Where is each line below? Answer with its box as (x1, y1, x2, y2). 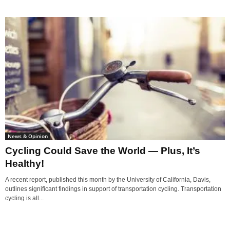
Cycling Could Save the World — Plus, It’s (5, 145, 200, 157)
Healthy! (5, 158, 44, 169)
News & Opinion (8, 132, 48, 140)
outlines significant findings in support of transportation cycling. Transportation (5, 185, 221, 193)
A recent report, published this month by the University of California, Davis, (5, 176, 210, 184)
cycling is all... (5, 195, 44, 202)
